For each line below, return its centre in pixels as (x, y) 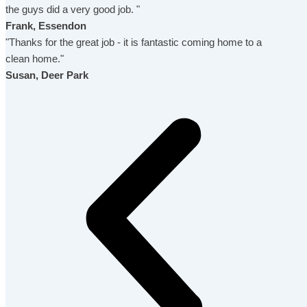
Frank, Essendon (46, 26)
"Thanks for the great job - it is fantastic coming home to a (134, 42)
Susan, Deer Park (47, 75)
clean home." (35, 59)
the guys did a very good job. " (73, 9)
